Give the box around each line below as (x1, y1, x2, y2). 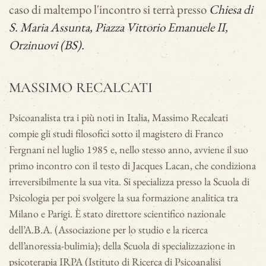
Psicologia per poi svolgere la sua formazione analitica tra (9, 191, 238, 205)
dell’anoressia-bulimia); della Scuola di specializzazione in (9, 239, 236, 253)
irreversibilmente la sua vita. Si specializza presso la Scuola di (9, 175, 249, 189)
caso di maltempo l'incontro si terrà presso (9, 1, 209, 18)
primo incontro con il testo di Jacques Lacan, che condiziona (9, 159, 256, 173)
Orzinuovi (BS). (9, 37, 84, 53)
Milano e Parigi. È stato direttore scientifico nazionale (9, 207, 226, 221)
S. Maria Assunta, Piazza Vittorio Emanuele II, (9, 19, 228, 36)
